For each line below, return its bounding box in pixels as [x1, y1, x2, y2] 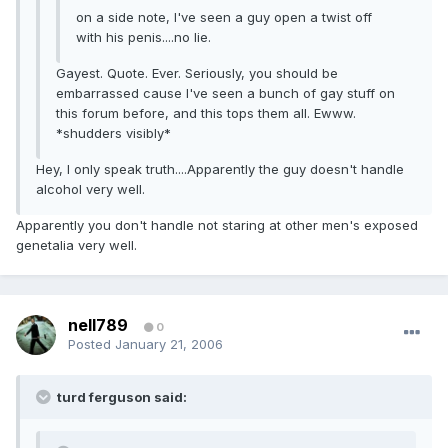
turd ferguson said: [54, 389, 187, 406]
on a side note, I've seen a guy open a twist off [76, 9, 372, 26]
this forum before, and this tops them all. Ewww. [56, 105, 356, 122]
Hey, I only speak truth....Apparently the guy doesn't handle [36, 161, 404, 178]
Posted [68, 336, 115, 353]
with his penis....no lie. [76, 29, 211, 46]
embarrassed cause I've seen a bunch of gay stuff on [56, 85, 395, 102]
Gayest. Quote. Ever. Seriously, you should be [56, 65, 338, 82]
